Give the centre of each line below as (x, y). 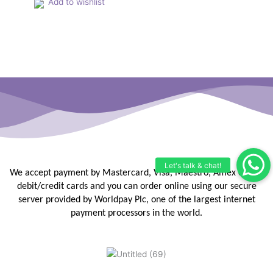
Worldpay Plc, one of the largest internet (175, 200)
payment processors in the (124, 214)
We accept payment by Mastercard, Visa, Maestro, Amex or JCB (136, 173)
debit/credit (41, 187)
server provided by (56, 200)
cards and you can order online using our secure (161, 187)
